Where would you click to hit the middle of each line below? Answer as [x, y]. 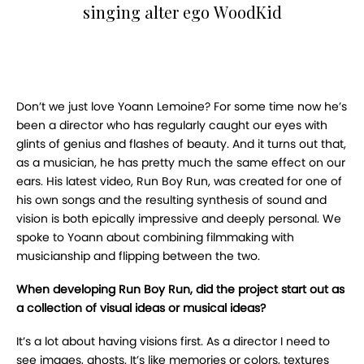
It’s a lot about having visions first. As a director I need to [173, 342]
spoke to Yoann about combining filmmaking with [155, 238]
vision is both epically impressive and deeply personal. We [179, 219]
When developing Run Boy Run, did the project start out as [180, 290]
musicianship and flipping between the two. [138, 256]
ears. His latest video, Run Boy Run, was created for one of [179, 182]
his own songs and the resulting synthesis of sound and [171, 200]
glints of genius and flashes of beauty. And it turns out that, [181, 144]
